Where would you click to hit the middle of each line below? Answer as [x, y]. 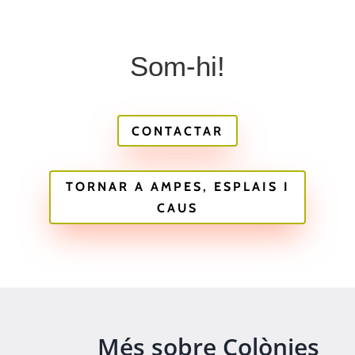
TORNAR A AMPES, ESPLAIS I [177, 187]
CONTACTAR [177, 131]
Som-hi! [177, 66]
